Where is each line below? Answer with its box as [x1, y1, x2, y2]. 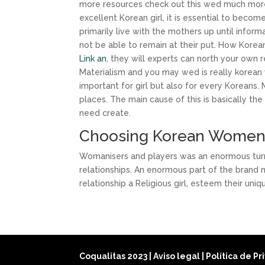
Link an [79, 54, 107, 63]
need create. [79, 108, 131, 118]
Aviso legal [153, 251, 202, 261]
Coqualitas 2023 [79, 251, 150, 261]
